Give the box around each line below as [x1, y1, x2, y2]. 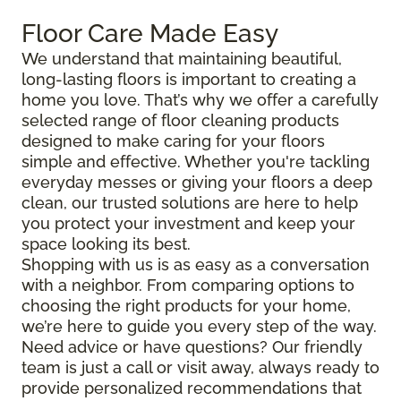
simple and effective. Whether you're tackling [21, 152, 370, 172]
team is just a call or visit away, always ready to [21, 358, 380, 378]
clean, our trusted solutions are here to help [21, 193, 358, 213]
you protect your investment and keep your [21, 214, 355, 234]
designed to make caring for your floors [21, 132, 325, 151]
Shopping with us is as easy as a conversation [21, 255, 370, 275]
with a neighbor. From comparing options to [21, 276, 354, 295]
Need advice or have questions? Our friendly [21, 337, 363, 357]
